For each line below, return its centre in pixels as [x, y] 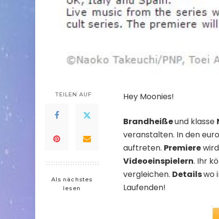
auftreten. [143, 148]
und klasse [196, 122]
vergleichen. [148, 175]
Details [188, 175]
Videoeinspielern [158, 161]
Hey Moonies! [149, 97]
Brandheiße [149, 122]
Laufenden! [144, 188]
